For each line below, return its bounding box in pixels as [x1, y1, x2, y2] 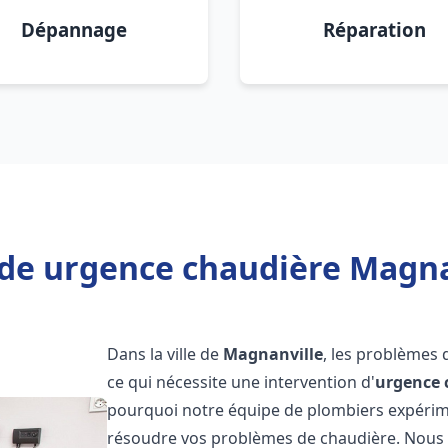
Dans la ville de [107, 343, 224, 365]
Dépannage [21, 17, 127, 42]
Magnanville [223, 343, 324, 365]
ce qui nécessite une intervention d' [107, 371, 376, 393]
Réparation [322, 17, 426, 42]
